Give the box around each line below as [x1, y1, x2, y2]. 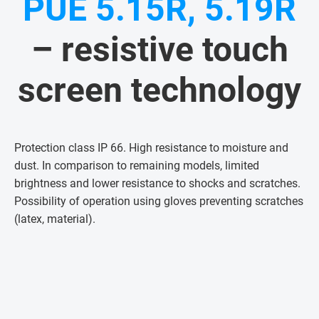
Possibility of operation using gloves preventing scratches [14, 194, 303, 209]
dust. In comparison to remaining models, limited [14, 159, 259, 173]
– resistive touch [31, 29, 288, 70]
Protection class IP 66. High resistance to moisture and [14, 141, 288, 155]
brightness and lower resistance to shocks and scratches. [14, 177, 300, 191]
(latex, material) [14, 212, 93, 226]
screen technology [18, 70, 301, 111]
